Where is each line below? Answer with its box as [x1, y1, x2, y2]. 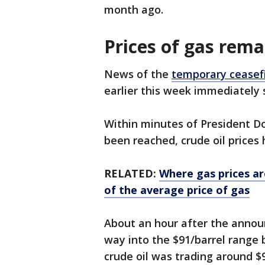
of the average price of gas [104, 183, 250, 198]
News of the [104, 67, 172, 82]
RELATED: [104, 166, 159, 181]
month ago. [104, 2, 163, 17]
